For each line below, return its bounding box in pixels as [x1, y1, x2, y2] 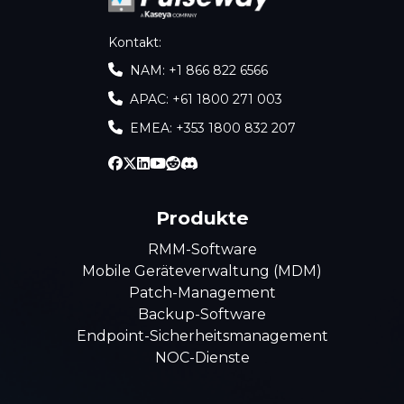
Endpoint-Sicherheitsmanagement [76, 326, 328, 344]
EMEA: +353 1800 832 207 [130, 119, 296, 136]
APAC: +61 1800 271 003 [130, 90, 282, 107]
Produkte [155, 206, 249, 229]
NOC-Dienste [154, 348, 250, 366]
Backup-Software [138, 305, 266, 323]
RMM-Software [147, 240, 257, 258]
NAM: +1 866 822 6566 [130, 61, 268, 78]
